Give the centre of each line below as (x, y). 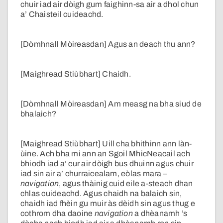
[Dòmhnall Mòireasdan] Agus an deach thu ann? (108, 44)
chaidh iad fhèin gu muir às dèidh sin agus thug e (108, 204)
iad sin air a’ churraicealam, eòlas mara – (94, 174)
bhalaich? (39, 114)
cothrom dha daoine (57, 214)
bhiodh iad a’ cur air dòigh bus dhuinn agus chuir (107, 164)
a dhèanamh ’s (160, 214)
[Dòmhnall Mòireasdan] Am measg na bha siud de (111, 104)
